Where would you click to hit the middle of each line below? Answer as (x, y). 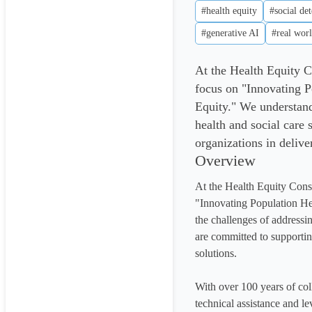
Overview (225, 160)
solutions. (216, 253)
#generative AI (230, 33)
